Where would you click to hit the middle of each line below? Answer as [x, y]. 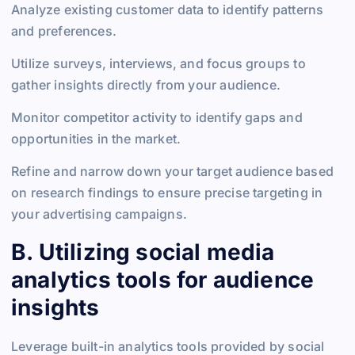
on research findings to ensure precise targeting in [167, 192]
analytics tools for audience [163, 280]
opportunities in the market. [96, 138]
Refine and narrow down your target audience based [172, 171]
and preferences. [64, 31]
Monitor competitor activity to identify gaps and [157, 117]
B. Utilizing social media [143, 252]
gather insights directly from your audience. [146, 84]
